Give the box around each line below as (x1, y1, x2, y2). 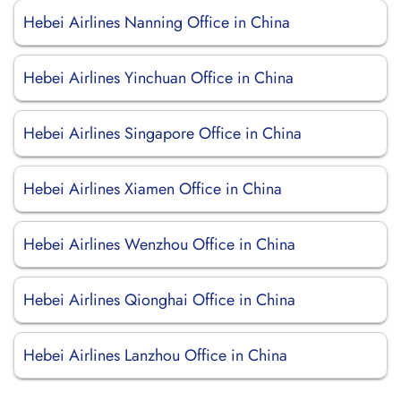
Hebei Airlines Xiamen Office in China (23, 177, 282, 200)
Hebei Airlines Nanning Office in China (23, 11, 290, 34)
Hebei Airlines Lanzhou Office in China (23, 344, 287, 367)
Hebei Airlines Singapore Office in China (23, 122, 302, 145)
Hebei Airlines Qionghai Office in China (23, 288, 295, 311)
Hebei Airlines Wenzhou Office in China (23, 233, 295, 256)
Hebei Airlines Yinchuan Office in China (23, 66, 294, 90)
